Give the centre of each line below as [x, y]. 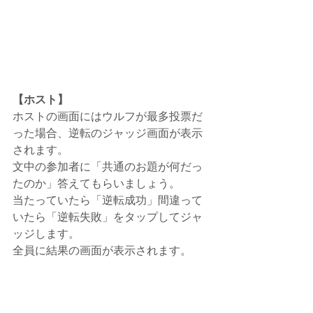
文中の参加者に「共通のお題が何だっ [108, 167]
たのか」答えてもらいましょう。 [96, 184]
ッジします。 [46, 234]
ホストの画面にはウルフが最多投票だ [108, 117]
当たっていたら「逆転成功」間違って [108, 201]
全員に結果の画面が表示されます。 [102, 251]
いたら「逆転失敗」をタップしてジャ [108, 217]
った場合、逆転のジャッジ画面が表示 [108, 133]
